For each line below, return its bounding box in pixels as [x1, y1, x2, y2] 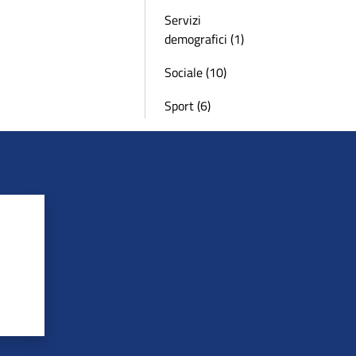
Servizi [164, 10, 201, 29]
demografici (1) [164, 29, 244, 48]
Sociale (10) [164, 63, 226, 82]
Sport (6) [164, 96, 211, 115]
